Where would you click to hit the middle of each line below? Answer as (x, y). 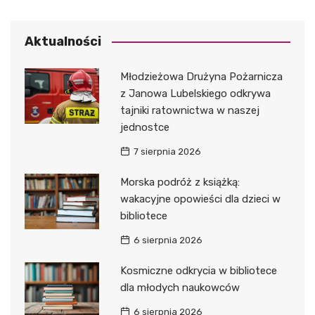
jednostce (144, 127)
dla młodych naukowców (180, 287)
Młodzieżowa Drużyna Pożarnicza (201, 76)
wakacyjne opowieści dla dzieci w (200, 199)
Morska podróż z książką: (180, 182)
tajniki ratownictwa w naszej (189, 110)
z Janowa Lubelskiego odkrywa (195, 93)
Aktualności (63, 41)
